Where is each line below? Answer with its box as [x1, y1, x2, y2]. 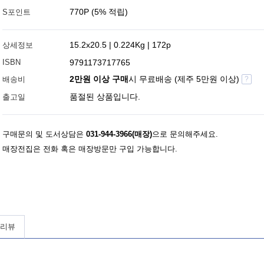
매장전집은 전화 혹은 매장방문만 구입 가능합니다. [2, 144, 177, 153]
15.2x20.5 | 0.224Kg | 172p [70, 40, 171, 49]
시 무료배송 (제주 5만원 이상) [128, 74, 242, 84]
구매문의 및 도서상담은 [2, 130, 86, 138]
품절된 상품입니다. [70, 92, 140, 101]
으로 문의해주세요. [152, 130, 218, 138]
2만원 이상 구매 [70, 74, 128, 84]
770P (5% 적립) [70, 7, 128, 16]
